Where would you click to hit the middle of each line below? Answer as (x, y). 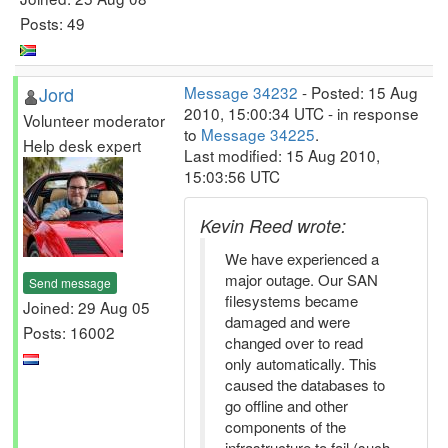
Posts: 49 (52, 22)
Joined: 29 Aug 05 (86, 306)
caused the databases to (305, 384)
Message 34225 (258, 134)
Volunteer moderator (94, 120)
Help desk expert (82, 145)
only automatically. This (301, 363)
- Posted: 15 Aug (358, 92)
